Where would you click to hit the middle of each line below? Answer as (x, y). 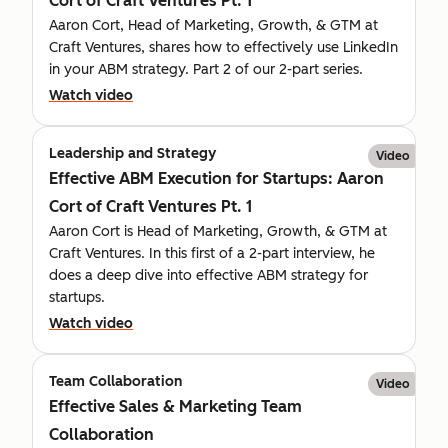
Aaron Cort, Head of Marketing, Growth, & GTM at (213, 25)
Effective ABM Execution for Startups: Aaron (216, 178)
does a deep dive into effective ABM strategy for (208, 275)
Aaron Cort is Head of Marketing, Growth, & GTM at (218, 231)
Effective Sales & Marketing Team (175, 406)
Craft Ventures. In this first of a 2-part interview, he (212, 253)
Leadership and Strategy (132, 153)
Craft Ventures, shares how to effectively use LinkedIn (223, 47)
